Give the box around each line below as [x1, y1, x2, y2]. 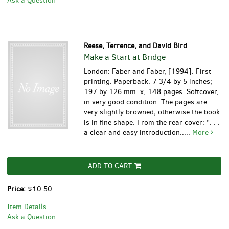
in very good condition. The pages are [84, 97, 208, 107]
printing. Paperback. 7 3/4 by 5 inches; [84, 77, 213, 87]
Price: [7, 184, 28, 194]
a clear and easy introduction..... [84, 128, 193, 138]
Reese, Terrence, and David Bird [84, 41, 188, 51]
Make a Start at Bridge [84, 52, 166, 63]
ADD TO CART [87, 161, 132, 171]
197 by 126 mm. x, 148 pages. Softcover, [84, 87, 219, 97]
